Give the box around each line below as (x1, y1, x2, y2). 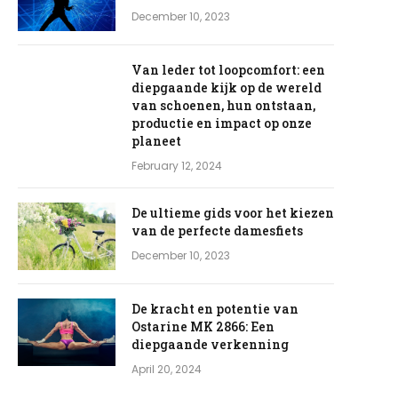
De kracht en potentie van (131, 299, 299, 317)
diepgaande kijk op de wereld (131, 78, 322, 96)
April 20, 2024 (131, 361, 203, 377)
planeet (131, 131, 182, 149)
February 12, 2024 (131, 157, 223, 173)
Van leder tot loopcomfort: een (131, 60, 326, 78)
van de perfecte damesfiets (131, 221, 304, 239)
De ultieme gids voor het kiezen (131, 203, 335, 221)
